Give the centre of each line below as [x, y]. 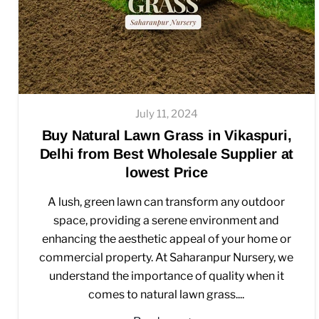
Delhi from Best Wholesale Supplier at [167, 154]
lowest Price [167, 173]
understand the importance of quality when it [166, 276]
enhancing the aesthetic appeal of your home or [166, 239]
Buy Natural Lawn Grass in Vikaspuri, [167, 136]
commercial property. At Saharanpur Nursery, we [167, 258]
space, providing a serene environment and [167, 221]
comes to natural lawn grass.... [167, 295]
